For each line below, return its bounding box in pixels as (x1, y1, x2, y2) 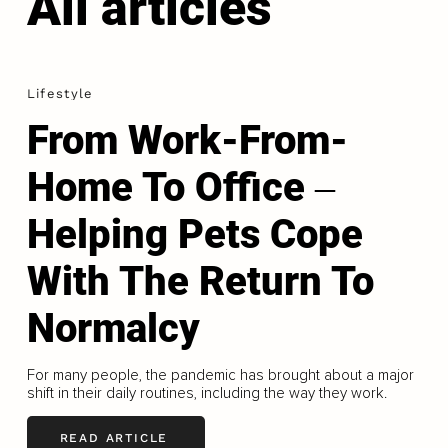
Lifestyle (26, 86, 94, 102)
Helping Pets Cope (26, 211, 363, 259)
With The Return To (26, 258, 374, 306)
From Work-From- (26, 117, 348, 165)
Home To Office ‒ (26, 164, 335, 212)
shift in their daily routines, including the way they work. (26, 384, 387, 403)
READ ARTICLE (59, 430, 169, 445)
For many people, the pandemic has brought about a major (26, 366, 414, 385)
